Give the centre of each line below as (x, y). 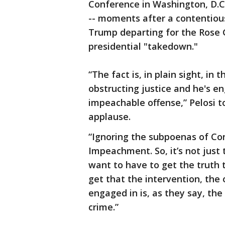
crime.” (103, 207)
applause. (109, 117)
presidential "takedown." (143, 46)
